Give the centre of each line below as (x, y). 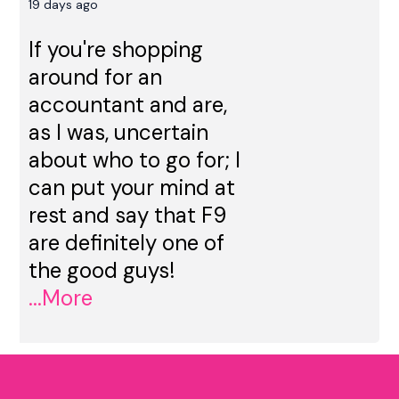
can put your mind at (132, 187)
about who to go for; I (135, 159)
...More (61, 297)
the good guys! (102, 270)
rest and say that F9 (128, 215)
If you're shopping (116, 49)
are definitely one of (127, 242)
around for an (96, 77)
